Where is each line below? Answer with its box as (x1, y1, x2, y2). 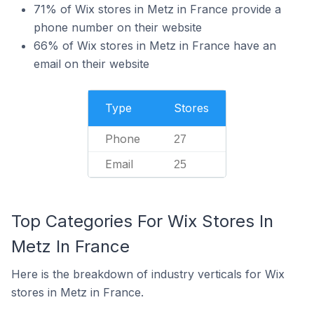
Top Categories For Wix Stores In (11, 211, 273, 231)
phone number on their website (34, 20, 202, 34)
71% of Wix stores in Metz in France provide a (34, 2, 281, 16)
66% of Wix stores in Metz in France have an (34, 39, 276, 53)
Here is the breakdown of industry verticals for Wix (11, 267, 285, 281)
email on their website (34, 57, 149, 71)
